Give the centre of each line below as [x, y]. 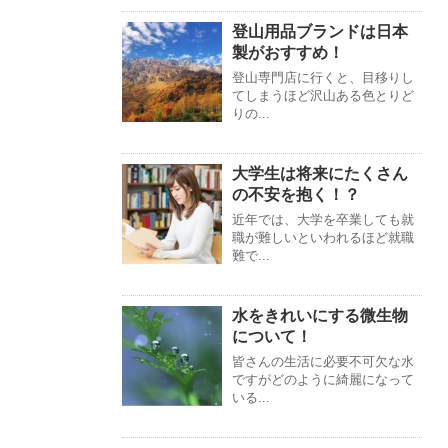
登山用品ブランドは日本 [320, 32]
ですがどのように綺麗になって [323, 380]
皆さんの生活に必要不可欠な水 [323, 362]
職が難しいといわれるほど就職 [323, 238]
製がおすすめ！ [288, 53]
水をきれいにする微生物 [320, 316]
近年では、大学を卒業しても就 [323, 220]
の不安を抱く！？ [296, 195]
